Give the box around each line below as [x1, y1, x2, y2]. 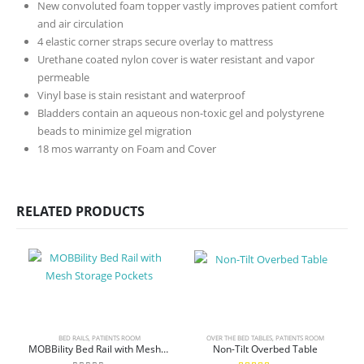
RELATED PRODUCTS [16, 201, 145, 220]
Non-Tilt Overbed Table [212, 341, 318, 356]
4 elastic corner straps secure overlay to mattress [37, 33, 273, 49]
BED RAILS [58, 332, 89, 342]
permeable [37, 69, 89, 84]
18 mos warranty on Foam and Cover [37, 141, 216, 156]
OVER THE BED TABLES [206, 332, 272, 342]
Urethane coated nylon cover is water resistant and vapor [37, 51, 314, 67]
